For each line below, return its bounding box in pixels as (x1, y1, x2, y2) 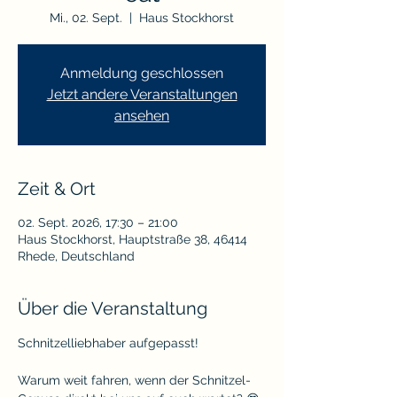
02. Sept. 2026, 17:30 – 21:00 (18, 214, 178, 230)
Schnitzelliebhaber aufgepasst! (18, 335, 202, 350)
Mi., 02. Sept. (50, 10, 122, 25)
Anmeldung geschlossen (60, 64, 223, 82)
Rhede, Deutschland (18, 248, 135, 263)
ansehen (114, 106, 169, 124)
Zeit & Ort (18, 177, 96, 199)
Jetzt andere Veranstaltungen (46, 85, 237, 103)
